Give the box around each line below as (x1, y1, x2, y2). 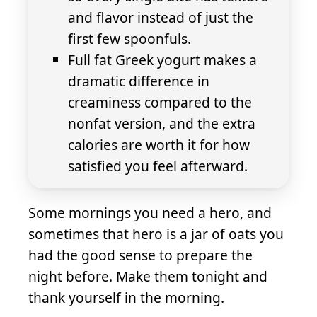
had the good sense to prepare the (28, 246, 253, 265)
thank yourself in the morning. (28, 288, 224, 308)
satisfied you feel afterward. (68, 156, 248, 176)
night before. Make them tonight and (28, 267, 267, 287)
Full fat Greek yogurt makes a (68, 50, 257, 70)
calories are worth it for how (68, 135, 250, 155)
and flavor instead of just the (68, 8, 253, 28)
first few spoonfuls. (68, 29, 191, 49)
